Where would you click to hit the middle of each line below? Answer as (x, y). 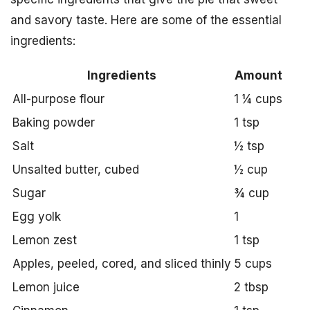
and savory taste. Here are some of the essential (146, 20)
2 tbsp (251, 287)
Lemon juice (46, 287)
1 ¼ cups (258, 99)
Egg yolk (37, 217)
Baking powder (54, 122)
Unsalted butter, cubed (76, 170)
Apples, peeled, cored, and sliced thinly (122, 264)
